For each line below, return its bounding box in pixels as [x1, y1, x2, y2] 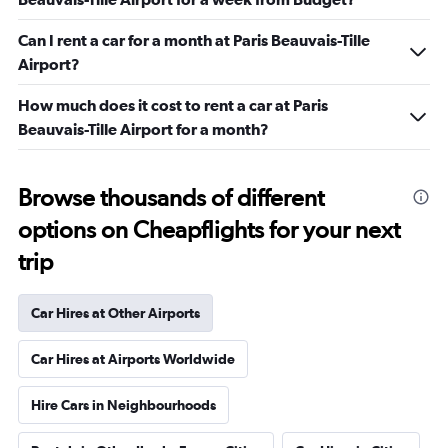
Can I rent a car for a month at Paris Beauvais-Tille [18, 31, 370, 49]
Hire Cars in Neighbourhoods [31, 397, 216, 413]
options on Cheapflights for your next [18, 215, 400, 244]
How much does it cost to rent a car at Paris [18, 96, 328, 114]
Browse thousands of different [18, 183, 324, 212]
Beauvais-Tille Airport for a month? [18, 120, 269, 138]
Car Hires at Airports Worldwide [31, 351, 235, 367]
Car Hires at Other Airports [31, 305, 200, 321]
